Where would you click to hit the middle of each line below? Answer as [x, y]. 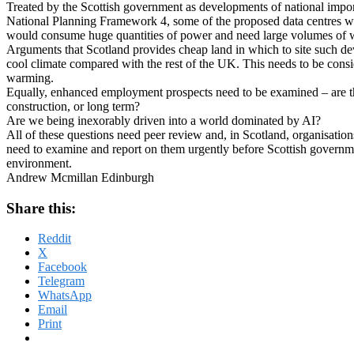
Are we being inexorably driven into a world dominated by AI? [164, 120]
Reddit [55, 239]
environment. [39, 163]
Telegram [61, 281]
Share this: [41, 208]
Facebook [62, 267]
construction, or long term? [73, 106]
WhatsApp [65, 296]
